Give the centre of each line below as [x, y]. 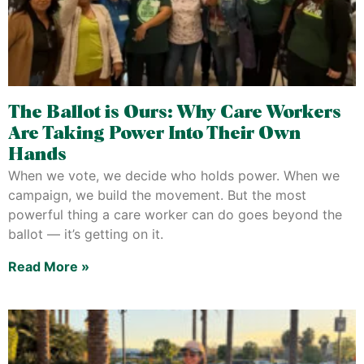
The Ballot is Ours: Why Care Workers [175, 113]
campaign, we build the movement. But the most [157, 195]
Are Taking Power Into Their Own [154, 134]
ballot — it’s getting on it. [86, 234]
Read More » [49, 266]
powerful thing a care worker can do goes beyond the [175, 214]
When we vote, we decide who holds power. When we [174, 175]
